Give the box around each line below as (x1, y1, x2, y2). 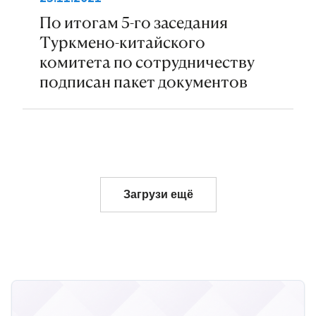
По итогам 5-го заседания (39, 13, 228, 32)
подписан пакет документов (39, 73, 248, 91)
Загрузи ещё (123, 188, 193, 201)
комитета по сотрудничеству (39, 53, 255, 71)
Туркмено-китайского (39, 33, 205, 51)
